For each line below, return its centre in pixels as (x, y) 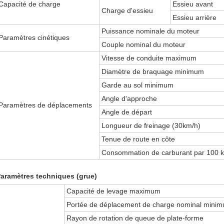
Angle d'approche (129, 98)
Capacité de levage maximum (114, 191)
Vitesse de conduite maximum (149, 58)
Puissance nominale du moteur (151, 31)
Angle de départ (127, 112)
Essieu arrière (195, 17)
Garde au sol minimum (138, 85)
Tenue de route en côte (138, 139)
